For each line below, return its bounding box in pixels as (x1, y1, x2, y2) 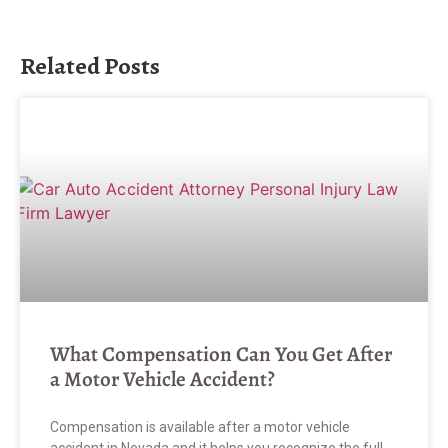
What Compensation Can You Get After (50, 340, 392, 369)
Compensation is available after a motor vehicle (50, 419, 350, 436)
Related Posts (20, 50, 160, 83)
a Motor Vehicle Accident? (50, 365, 275, 394)
